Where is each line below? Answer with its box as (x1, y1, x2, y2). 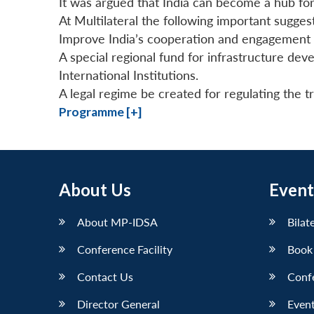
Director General (77, 296, 160, 310)
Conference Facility (77, 242, 172, 256)
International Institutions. (59, 67, 198, 83)
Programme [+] (59, 104, 142, 119)
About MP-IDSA (77, 214, 158, 228)
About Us (59, 179, 131, 200)
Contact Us (77, 269, 133, 283)
